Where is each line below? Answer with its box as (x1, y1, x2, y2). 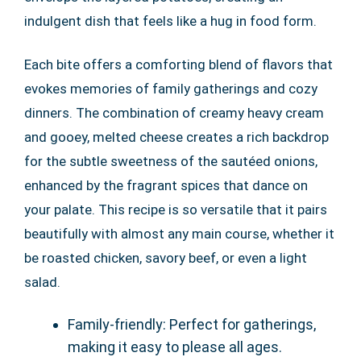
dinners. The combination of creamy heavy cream (24, 104, 324, 121)
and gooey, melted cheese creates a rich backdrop (24, 128, 329, 145)
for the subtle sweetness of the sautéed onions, (24, 152, 317, 169)
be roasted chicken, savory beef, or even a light (24, 249, 307, 266)
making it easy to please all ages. (68, 338, 282, 355)
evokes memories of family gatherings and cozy (24, 80, 317, 97)
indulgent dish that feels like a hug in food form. (24, 12, 317, 29)
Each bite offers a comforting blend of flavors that (24, 56, 333, 73)
